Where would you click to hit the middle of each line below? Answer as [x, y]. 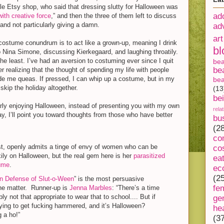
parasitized [149, 155]
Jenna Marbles [90, 187]
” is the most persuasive [109, 178]
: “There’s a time [135, 187]
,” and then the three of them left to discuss [114, 16]
